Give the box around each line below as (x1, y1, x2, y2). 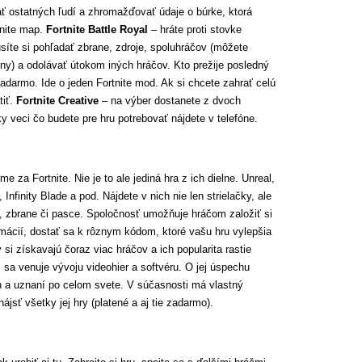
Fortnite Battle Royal (46, 23, 148, 36)
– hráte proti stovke (148, 23, 242, 36)
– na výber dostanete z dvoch (99, 95, 241, 107)
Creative (58, 95, 99, 107)
